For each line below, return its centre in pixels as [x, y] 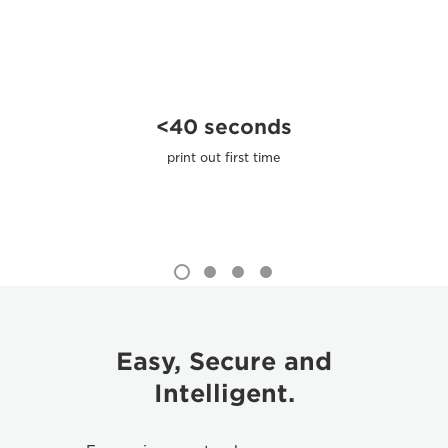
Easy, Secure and [224, 361]
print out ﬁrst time [224, 157]
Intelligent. [224, 393]
